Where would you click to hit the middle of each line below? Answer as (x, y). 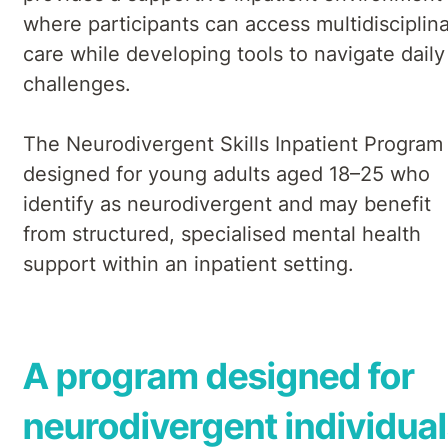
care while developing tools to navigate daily (234, 53)
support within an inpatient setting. (191, 263)
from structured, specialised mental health (222, 233)
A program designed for (219, 375)
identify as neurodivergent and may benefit (227, 203)
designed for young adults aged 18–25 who (226, 173)
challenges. (77, 83)
